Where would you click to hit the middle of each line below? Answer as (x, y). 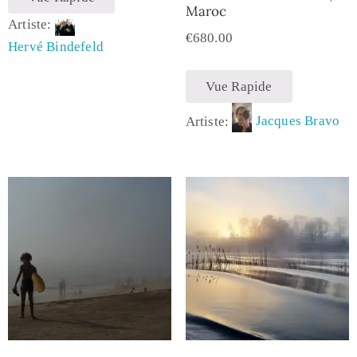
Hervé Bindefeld (56, 46)
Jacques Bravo (298, 121)
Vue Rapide (239, 86)
